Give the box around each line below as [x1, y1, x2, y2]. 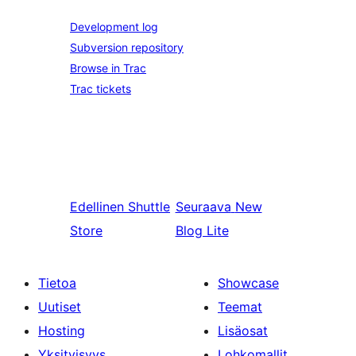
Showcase [218, 274, 279, 291]
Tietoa [38, 274, 76, 291]
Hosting [38, 322, 85, 339]
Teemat [218, 298, 262, 315]
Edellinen [70, 198, 124, 215]
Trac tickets [70, 81, 131, 95]
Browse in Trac [70, 60, 146, 75]
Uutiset [38, 298, 81, 315]
